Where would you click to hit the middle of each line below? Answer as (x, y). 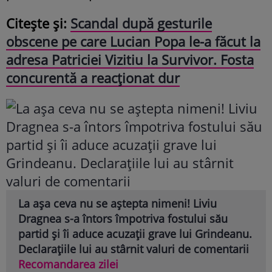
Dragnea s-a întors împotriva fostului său (123, 219)
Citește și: (38, 23)
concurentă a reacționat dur (93, 78)
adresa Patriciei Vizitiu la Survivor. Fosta (130, 60)
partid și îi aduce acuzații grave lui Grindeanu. (135, 234)
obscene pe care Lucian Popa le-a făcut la (133, 42)
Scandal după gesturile (141, 23)
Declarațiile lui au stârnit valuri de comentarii (134, 249)
